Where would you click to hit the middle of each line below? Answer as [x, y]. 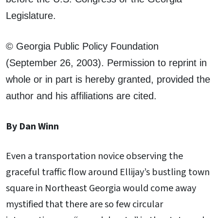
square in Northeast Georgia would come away [101, 189]
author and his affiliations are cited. [81, 96]
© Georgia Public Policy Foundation [82, 46]
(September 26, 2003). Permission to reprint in [106, 63]
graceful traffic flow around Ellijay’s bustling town [108, 173]
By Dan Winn [32, 126]
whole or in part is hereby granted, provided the [108, 79]
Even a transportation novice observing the [94, 156]
